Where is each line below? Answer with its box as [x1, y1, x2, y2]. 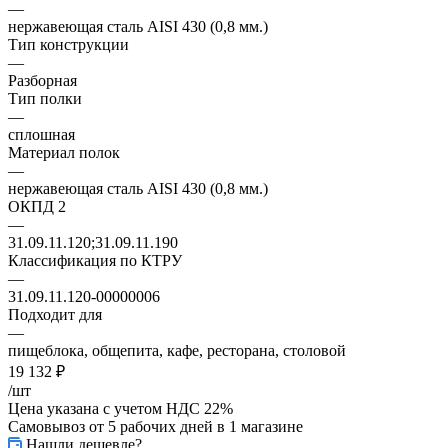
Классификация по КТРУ [8, 251, 182, 269]
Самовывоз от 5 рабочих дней [8, 417, 213, 435]
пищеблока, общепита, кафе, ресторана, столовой [8, 341, 346, 359]
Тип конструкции [8, 35, 129, 53]
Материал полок [8, 143, 120, 161]
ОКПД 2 [8, 197, 66, 215]
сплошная [8, 125, 75, 143]
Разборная [8, 71, 77, 89]
